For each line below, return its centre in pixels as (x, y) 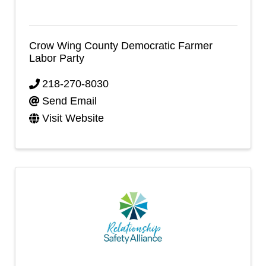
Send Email (69, 101)
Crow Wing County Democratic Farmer (121, 45)
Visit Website (73, 118)
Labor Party (56, 58)
